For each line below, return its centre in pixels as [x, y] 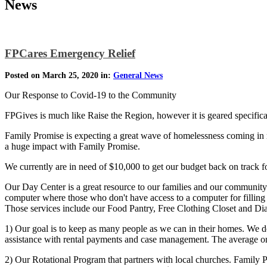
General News [138, 76]
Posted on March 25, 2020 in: [59, 76]
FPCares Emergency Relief [70, 53]
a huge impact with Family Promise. [72, 147]
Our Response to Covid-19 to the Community [91, 95]
